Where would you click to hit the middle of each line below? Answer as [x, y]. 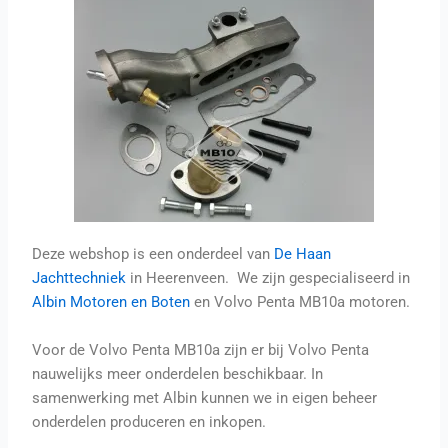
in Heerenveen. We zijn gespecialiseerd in [268, 278]
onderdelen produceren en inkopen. [151, 421]
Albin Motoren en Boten [111, 302]
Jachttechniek [79, 278]
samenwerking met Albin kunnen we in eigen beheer [205, 397]
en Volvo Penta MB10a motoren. [300, 302]
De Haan [303, 254]
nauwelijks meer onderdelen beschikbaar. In [178, 373]
